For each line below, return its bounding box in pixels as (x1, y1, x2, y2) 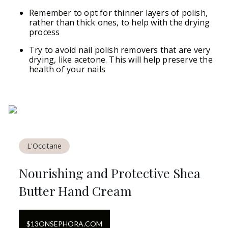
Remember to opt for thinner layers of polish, (29, 7, 208, 18)
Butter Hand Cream (19, 182, 132, 199)
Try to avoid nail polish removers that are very (29, 44, 211, 55)
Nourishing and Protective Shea (19, 164, 201, 181)
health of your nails (29, 63, 105, 75)
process (29, 26, 60, 38)
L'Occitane (27, 140, 62, 151)
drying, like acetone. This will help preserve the (29, 53, 213, 65)
